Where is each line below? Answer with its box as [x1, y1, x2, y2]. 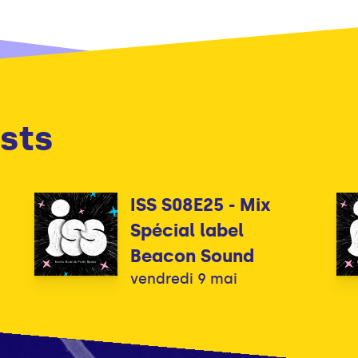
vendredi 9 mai [129, 269, 237, 288]
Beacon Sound [129, 245, 254, 267]
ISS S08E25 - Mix [129, 193, 271, 216]
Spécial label [129, 219, 244, 241]
